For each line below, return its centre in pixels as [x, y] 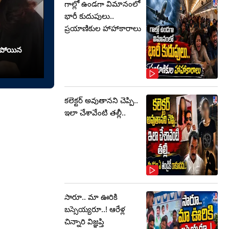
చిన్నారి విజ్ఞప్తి [84, 222]
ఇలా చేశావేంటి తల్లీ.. [95, 113]
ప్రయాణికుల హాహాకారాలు [103, 28]
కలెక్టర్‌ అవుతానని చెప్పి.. [101, 100]
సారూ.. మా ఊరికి [91, 197]
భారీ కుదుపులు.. [89, 16]
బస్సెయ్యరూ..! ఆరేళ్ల [95, 209]
